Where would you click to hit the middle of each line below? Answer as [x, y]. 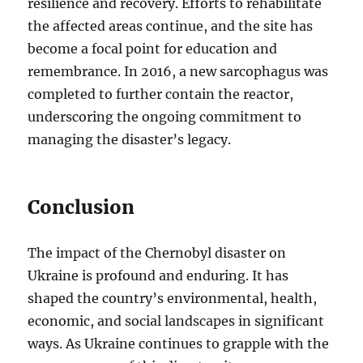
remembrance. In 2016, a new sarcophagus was [178, 72]
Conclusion [81, 207]
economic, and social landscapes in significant [176, 321]
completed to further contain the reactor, [161, 94]
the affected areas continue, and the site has [171, 26]
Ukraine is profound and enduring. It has [158, 276]
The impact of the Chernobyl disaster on [157, 253]
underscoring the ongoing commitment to [165, 117]
